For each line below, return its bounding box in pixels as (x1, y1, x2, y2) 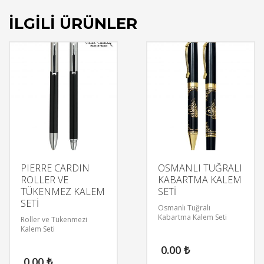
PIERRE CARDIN (21, 161, 90, 175)
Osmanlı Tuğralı (157, 203, 210, 213)
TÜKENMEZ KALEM (21, 185, 105, 199)
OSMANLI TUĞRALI (157, 161, 242, 175)
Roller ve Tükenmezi (21, 214, 87, 225)
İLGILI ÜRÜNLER (9, 14, 137, 34)
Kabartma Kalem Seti (157, 212, 227, 223)
